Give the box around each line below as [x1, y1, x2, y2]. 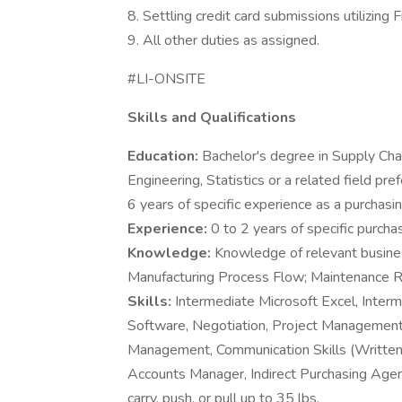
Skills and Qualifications [127, 108, 296, 127]
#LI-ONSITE [127, 69, 205, 89]
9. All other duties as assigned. [127, 31, 319, 50]
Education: [127, 146, 202, 166]
